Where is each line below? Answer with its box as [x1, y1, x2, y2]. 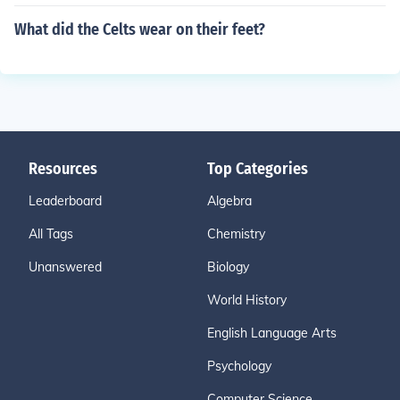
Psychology [207, 358, 271, 374]
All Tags [29, 226, 73, 242]
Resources [29, 159, 97, 179]
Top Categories [207, 159, 308, 179]
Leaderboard [29, 193, 102, 209]
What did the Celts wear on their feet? [14, 20, 265, 39]
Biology [207, 259, 249, 275]
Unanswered [29, 259, 102, 275]
